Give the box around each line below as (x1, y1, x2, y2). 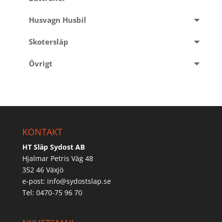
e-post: (22, 176, 47, 186)
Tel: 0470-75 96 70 (22, 187, 82, 197)
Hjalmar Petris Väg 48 (22, 153, 93, 163)
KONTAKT (22, 125, 62, 138)
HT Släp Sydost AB (22, 142, 85, 152)
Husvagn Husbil (28, 14, 86, 25)
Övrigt (28, 58, 53, 69)
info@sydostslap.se (47, 176, 111, 186)
